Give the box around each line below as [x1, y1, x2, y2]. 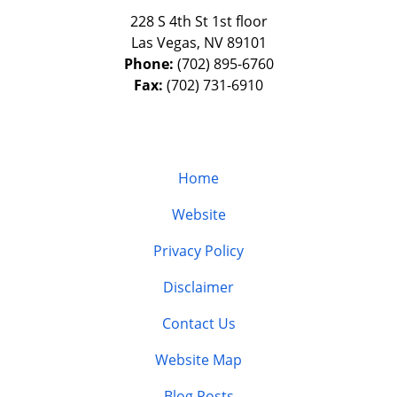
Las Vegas [130, 32, 197, 52]
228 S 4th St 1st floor [129, 11, 268, 31]
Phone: [123, 53, 177, 74]
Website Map [155, 349, 242, 370]
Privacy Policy [153, 240, 244, 261]
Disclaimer [163, 276, 234, 297]
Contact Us [161, 313, 236, 333]
